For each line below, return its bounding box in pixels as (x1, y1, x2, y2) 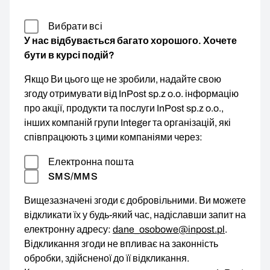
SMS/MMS (48, 171, 98, 182)
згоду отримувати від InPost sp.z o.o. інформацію (24, 88, 239, 99)
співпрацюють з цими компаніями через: (24, 131, 202, 142)
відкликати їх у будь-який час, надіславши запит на (24, 210, 246, 221)
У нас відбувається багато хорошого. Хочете (24, 35, 237, 46)
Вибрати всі (48, 20, 102, 31)
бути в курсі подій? (24, 49, 115, 60)
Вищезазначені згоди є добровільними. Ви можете (24, 195, 246, 206)
